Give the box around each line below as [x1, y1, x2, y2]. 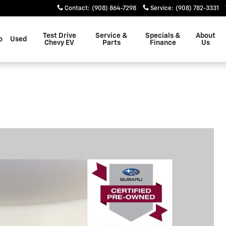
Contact [65, 6, 88, 12]
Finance [150, 39, 177, 46]
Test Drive [42, 32, 76, 39]
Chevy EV [44, 39, 74, 46]
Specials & [145, 32, 181, 39]
